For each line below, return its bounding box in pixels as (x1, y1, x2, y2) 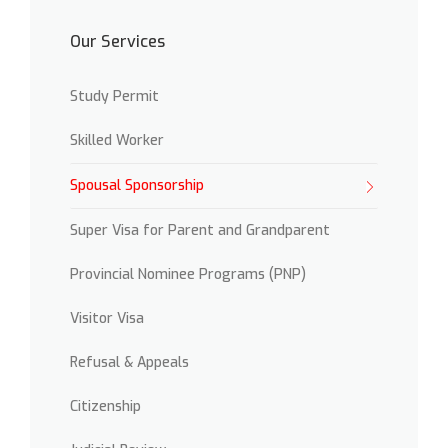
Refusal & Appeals (70, 352, 189, 372)
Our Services (70, 30, 166, 52)
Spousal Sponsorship (70, 175, 204, 195)
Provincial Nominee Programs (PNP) (70, 264, 306, 284)
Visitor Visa (70, 308, 144, 328)
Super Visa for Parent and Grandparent (70, 220, 330, 240)
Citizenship (70, 396, 141, 416)
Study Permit (70, 86, 159, 106)
